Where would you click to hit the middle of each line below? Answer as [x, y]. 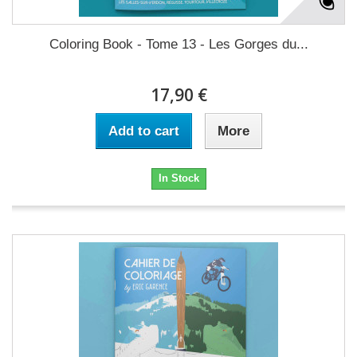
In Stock [178, 178]
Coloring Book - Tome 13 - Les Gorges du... [178, 44]
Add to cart [143, 131]
